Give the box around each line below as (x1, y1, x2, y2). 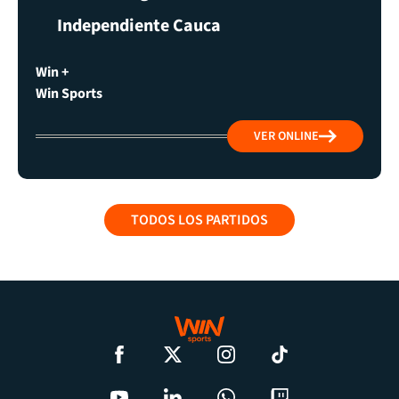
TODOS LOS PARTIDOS (131, 209, 268, 230)
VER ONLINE (254, 126, 319, 145)
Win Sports (36, 83, 102, 103)
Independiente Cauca (57, 12, 221, 38)
